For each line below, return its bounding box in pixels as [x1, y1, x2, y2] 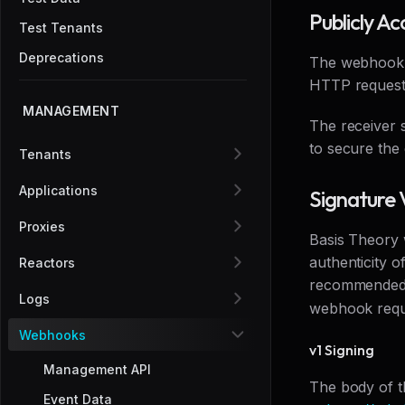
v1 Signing [309, 341, 374, 360]
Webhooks [19, 326, 86, 343]
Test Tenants [19, 20, 103, 35]
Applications [19, 182, 98, 198]
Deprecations [19, 50, 104, 65]
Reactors [19, 254, 75, 270]
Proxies [19, 218, 65, 234]
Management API [43, 362, 151, 377]
